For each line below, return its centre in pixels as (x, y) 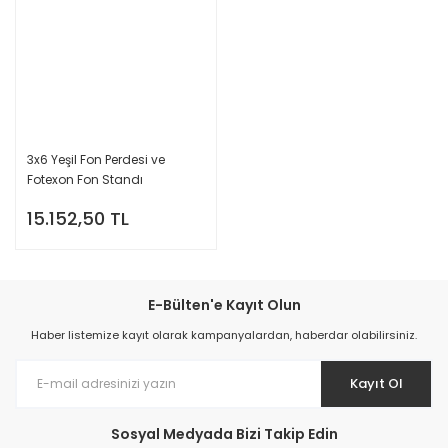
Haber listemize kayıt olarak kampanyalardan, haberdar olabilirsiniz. (224, 334)
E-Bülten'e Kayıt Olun (224, 304)
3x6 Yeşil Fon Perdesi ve (96, 159)
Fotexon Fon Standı (85, 179)
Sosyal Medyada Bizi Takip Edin (224, 433)
